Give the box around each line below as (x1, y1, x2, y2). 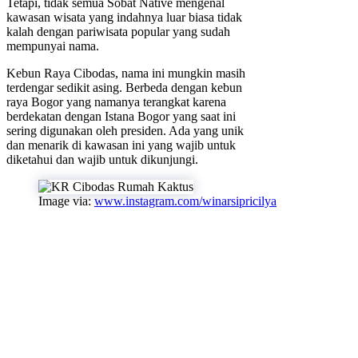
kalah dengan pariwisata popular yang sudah (6, 25, 230, 39)
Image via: (38, 194, 94, 209)
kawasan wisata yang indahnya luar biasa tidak (6, 10, 242, 25)
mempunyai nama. (6, 39, 99, 54)
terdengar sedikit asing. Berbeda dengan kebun (6, 81, 242, 95)
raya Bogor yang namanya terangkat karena (6, 95, 226, 109)
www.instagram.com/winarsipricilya (94, 194, 276, 209)
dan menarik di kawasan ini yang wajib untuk (6, 138, 236, 153)
